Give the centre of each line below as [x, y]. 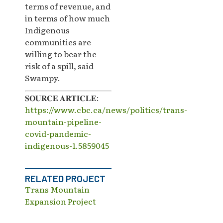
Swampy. [43, 77]
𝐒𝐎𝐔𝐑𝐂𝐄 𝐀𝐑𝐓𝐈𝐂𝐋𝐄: [62, 97]
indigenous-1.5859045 [67, 145]
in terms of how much [67, 18]
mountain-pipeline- [63, 121]
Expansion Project [60, 201]
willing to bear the [61, 54]
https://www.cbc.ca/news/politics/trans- [106, 109]
